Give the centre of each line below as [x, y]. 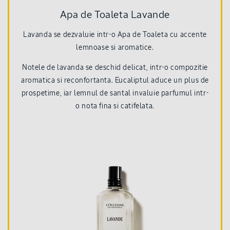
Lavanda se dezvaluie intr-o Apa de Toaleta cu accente [115, 35]
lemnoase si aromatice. [115, 48]
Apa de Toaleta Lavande [115, 15]
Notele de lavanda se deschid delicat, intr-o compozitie [115, 68]
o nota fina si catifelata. [115, 107]
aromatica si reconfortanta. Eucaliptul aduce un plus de [115, 81]
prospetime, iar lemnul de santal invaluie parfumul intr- [115, 94]
